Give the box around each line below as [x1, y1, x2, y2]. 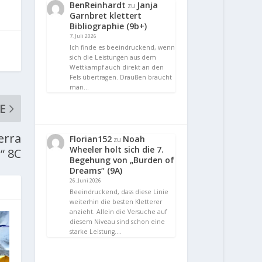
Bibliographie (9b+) [70, 20, 147, 32]
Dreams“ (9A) [70, 164, 123, 176]
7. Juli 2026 [70, 32, 97, 40]
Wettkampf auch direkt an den [70, 63, 164, 71]
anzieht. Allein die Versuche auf [70, 207, 167, 216]
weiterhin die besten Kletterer [70, 197, 163, 206]
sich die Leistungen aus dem [70, 53, 157, 61]
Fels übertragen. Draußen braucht [70, 73, 173, 81]
